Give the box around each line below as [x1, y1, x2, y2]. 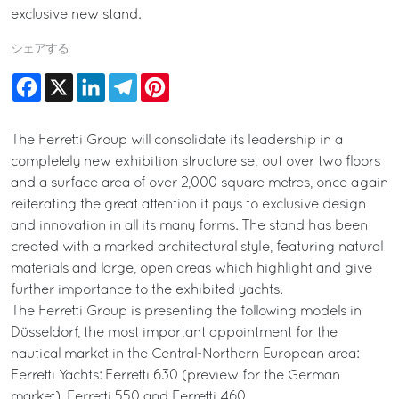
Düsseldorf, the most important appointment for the [11, 327, 338, 339]
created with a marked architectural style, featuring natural [11, 241, 383, 254]
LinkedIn [105, 74, 159, 86]
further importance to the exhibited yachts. [11, 284, 282, 297]
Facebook [41, 74, 104, 86]
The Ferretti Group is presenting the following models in [11, 305, 362, 318]
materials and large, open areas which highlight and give [11, 263, 372, 275]
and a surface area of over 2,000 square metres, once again [11, 177, 388, 190]
